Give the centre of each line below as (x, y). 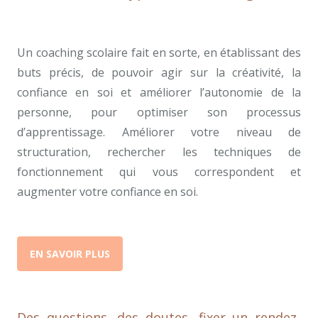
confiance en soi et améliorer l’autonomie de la (159, 93)
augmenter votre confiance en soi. (108, 192)
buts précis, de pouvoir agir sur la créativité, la (159, 73)
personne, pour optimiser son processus (159, 113)
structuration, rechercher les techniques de (159, 152)
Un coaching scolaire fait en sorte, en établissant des (159, 53)
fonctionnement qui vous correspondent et (159, 172)
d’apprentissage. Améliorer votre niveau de (159, 132)
